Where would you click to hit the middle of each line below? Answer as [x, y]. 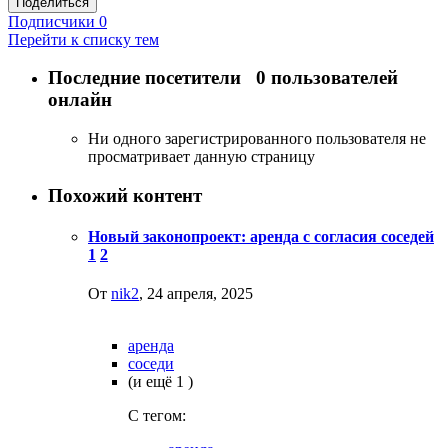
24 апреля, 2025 [200, 294]
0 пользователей [327, 78]
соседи [151, 364]
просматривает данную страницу [201, 157]
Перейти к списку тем [83, 39]
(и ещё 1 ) [160, 382]
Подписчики [51, 21]
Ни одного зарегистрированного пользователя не [257, 139]
